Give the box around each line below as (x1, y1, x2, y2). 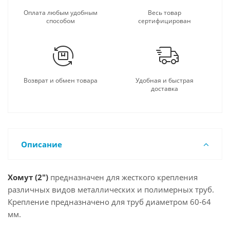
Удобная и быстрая (136, 76, 194, 85)
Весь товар (148, 8, 181, 17)
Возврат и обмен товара (23, 76, 98, 85)
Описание (21, 139, 62, 149)
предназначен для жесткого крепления (48, 172, 198, 182)
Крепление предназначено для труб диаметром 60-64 (8, 197, 211, 207)
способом (46, 16, 75, 25)
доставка (151, 84, 178, 93)
